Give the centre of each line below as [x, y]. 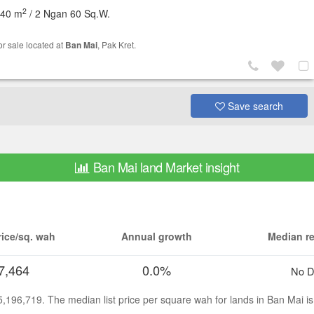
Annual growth [157, 237]
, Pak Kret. [117, 45]
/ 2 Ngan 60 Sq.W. [68, 14]
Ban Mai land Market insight [166, 167]
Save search [254, 106]
